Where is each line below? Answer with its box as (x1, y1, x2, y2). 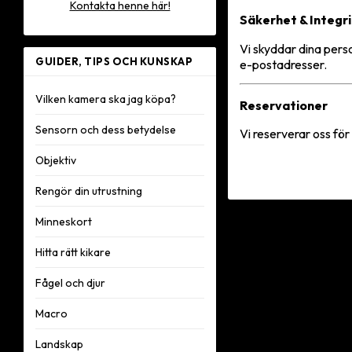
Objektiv (35, 153, 76, 167)
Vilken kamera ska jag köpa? (35, 92, 176, 106)
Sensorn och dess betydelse (35, 123, 176, 137)
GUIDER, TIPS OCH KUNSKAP (35, 55, 192, 68)
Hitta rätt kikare (35, 245, 111, 259)
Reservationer (240, 97, 328, 113)
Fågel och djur (35, 276, 105, 290)
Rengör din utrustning (35, 184, 142, 198)
